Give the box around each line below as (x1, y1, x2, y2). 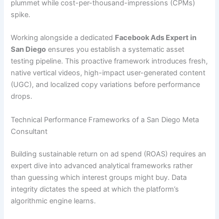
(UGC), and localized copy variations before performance (11, 80, 200, 89)
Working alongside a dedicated (11, 33, 115, 43)
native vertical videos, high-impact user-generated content (11, 68, 206, 78)
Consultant (11, 127, 48, 136)
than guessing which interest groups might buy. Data (11, 173, 187, 182)
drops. (11, 92, 33, 101)
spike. (11, 10, 31, 20)
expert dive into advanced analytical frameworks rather (11, 161, 193, 170)
